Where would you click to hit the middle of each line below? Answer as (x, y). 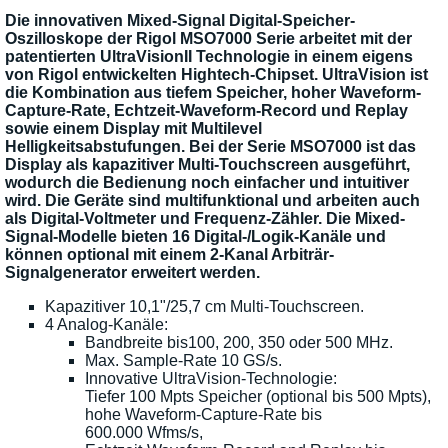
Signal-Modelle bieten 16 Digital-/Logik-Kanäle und (195, 237)
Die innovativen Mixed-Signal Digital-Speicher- (180, 21)
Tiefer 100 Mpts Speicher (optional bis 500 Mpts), (258, 397)
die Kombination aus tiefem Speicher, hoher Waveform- (213, 93)
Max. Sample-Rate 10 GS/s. (183, 361)
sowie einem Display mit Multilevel (133, 129)
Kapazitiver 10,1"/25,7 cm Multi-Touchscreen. (204, 307)
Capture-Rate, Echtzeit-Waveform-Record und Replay (206, 111)
